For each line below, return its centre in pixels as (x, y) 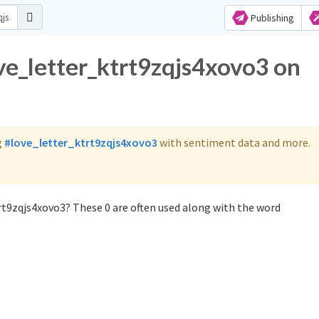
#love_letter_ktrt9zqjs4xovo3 (81, 142)
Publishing (271, 18)
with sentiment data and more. (234, 142)
